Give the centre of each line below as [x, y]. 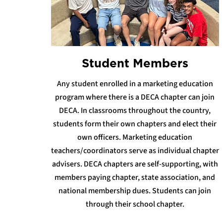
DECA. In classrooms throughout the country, [135, 111]
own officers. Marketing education [135, 138]
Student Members [135, 63]
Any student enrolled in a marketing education [135, 84]
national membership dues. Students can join [135, 191]
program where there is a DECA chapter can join [135, 97]
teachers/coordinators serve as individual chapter [135, 151]
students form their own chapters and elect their [135, 124]
